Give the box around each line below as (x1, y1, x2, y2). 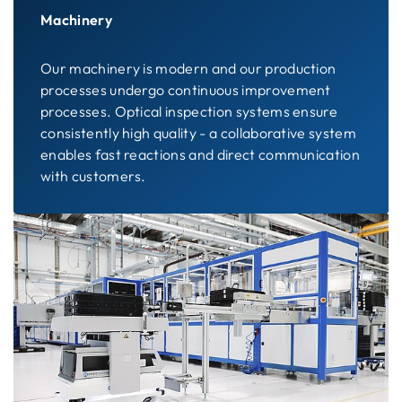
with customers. (40, 166, 146, 185)
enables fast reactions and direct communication (40, 144, 361, 163)
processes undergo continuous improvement (40, 80, 331, 99)
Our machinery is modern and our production (40, 58, 336, 77)
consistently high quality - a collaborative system (40, 123, 357, 142)
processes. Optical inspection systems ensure (40, 101, 338, 120)
